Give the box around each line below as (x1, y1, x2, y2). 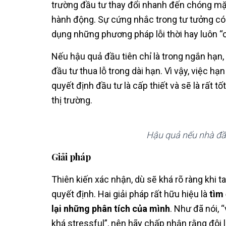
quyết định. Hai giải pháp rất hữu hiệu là (51, 189, 209, 199)
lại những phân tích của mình (51, 203, 170, 214)
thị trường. (51, 95, 92, 105)
